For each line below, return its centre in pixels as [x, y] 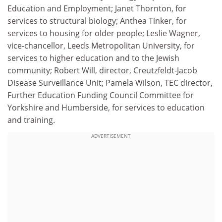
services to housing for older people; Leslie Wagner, [104, 33]
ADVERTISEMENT [111, 136]
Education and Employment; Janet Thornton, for [97, 8]
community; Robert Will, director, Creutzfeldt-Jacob [102, 70]
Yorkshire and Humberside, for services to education [106, 107]
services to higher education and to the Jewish [93, 58]
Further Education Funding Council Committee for [101, 95]
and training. [31, 120]
